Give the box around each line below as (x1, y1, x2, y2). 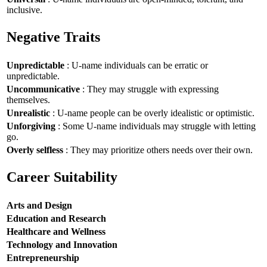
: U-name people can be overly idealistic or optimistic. (50, 107, 254, 118)
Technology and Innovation (7, 239, 117, 250)
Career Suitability (7, 169, 117, 185)
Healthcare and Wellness (7, 226, 105, 237)
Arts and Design (7, 200, 72, 210)
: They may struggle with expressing (80, 83, 219, 94)
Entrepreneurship (7, 252, 79, 263)
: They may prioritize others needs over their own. (63, 144, 253, 155)
